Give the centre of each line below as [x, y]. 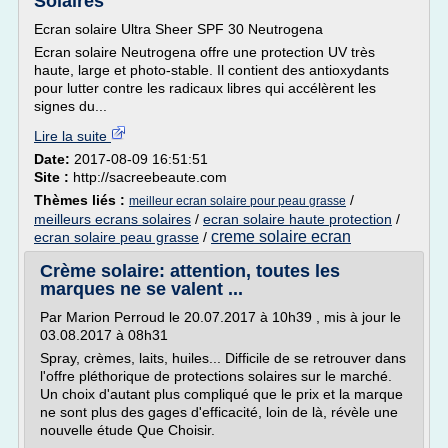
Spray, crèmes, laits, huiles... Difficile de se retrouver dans [223, 358]
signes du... [70, 106]
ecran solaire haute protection [297, 219]
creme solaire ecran [281, 236]
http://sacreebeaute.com [150, 177]
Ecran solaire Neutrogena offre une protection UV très [204, 52]
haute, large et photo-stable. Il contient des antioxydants [211, 70]
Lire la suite [72, 136]
